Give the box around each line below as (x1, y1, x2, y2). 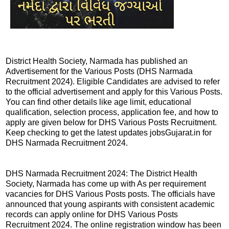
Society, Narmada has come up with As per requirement (6, 179, 206, 189)
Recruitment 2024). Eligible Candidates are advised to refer (6, 77, 220, 86)
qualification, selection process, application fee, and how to (6, 108, 218, 117)
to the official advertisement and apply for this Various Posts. (6, 87, 222, 97)
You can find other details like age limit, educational (6, 98, 191, 107)
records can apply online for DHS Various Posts (6, 210, 178, 219)
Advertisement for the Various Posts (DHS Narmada (6, 67, 193, 76)
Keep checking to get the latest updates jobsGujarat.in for (6, 128, 212, 138)
